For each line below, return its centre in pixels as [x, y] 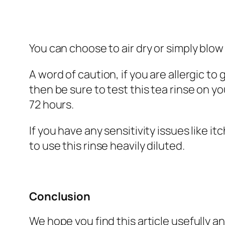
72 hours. [52, 105]
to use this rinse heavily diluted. [107, 146]
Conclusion [60, 197]
